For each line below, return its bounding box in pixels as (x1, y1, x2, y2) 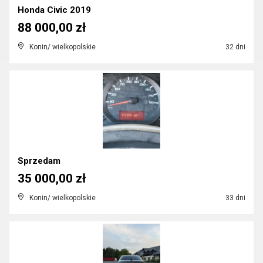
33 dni (224, 194, 245, 202)
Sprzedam (18, 156, 60, 166)
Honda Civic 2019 (18, 5, 91, 15)
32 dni (224, 43, 245, 51)
